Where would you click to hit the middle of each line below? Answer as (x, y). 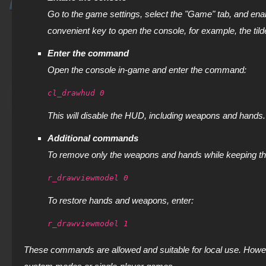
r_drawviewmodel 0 (88, 178)
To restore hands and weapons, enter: (121, 200)
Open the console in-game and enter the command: (147, 70)
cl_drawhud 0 (76, 93)
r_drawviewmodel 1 (88, 224)
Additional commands (93, 138)
